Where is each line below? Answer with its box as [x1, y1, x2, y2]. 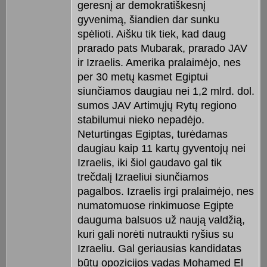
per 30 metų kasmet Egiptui [77, 70, 208, 83]
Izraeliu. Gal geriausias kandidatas [77, 242, 241, 254]
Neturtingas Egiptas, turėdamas [77, 128, 228, 140]
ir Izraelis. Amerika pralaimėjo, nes [77, 56, 241, 69]
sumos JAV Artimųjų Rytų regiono [77, 99, 237, 111]
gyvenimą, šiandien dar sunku [77, 13, 219, 26]
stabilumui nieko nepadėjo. [77, 113, 204, 126]
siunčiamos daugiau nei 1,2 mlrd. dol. [77, 85, 254, 97]
